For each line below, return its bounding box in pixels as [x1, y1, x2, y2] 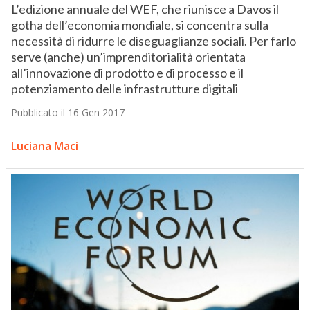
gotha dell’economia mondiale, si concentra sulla [10, 17, 268, 33]
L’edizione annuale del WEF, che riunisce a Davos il [10, 1, 279, 17]
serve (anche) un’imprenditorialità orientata [10, 49, 246, 65]
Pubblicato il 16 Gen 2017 [10, 106, 125, 120]
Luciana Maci [10, 138, 78, 154]
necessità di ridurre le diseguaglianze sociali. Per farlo [10, 33, 296, 49]
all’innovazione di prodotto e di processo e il [10, 65, 244, 81]
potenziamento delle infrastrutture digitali [10, 81, 238, 97]
